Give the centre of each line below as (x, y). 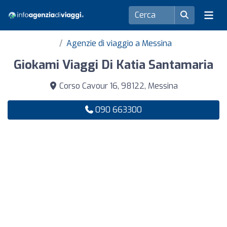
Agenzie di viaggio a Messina (119, 43)
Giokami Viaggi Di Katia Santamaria (113, 65)
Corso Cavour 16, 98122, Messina (118, 86)
